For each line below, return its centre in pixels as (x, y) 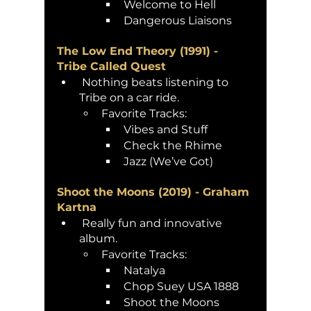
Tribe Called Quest (111, 66)
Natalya (144, 270)
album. (100, 238)
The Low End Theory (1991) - (139, 51)
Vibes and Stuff (166, 129)
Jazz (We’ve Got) (168, 161)
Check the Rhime (174, 145)
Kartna (78, 207)
